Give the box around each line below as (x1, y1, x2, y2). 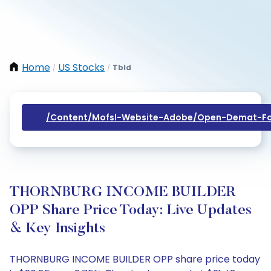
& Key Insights (10, 221, 105, 236)
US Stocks (58, 60, 105, 74)
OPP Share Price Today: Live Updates (10, 203, 252, 218)
